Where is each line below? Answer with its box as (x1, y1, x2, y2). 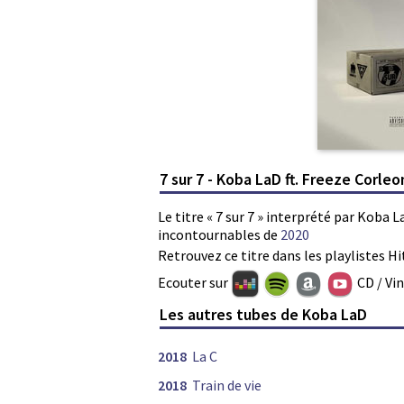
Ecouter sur (158, 272, 231, 291)
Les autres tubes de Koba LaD (160, 304, 368, 326)
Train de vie (192, 376, 262, 395)
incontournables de (158, 225, 280, 243)
